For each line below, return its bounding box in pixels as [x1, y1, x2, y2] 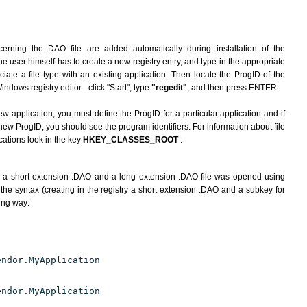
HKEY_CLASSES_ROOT [83, 135, 180, 145]
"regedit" [151, 83, 187, 93]
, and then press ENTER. [187, 83, 279, 93]
